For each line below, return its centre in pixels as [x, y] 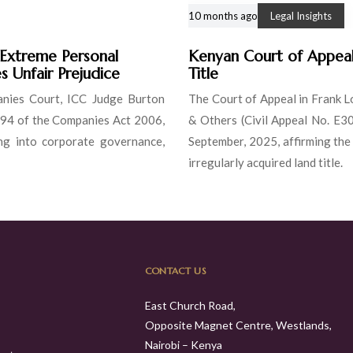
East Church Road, [190, 305]
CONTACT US [175, 270]
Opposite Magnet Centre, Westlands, [238, 325]
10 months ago [223, 15]
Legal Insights [301, 15]
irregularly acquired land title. [266, 162]
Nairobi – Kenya [183, 344]
